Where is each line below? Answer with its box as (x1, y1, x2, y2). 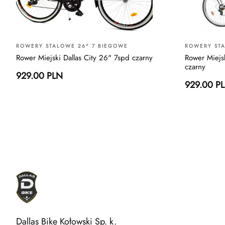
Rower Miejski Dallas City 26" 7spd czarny (16, 52, 153, 63)
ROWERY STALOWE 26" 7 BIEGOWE (16, 42, 128, 50)
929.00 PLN (16, 69, 63, 82)
